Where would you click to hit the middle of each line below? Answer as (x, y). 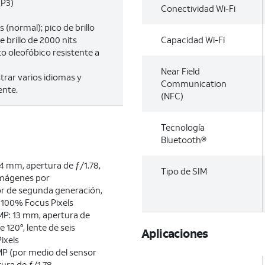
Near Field (180, 71)
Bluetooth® (184, 140)
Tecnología (183, 127)
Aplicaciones (175, 233)
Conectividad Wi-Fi (198, 8)
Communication (194, 83)
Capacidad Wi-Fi (193, 40)
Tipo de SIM (184, 171)
